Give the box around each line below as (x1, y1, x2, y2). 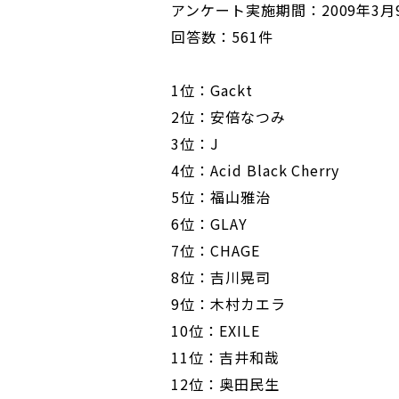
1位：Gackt (171, 79, 253, 101)
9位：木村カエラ (171, 293, 286, 314)
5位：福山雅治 (171, 186, 271, 208)
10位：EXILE (171, 320, 260, 341)
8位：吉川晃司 (171, 266, 271, 288)
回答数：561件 (171, 26, 273, 47)
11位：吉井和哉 (171, 346, 280, 368)
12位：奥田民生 (171, 373, 280, 395)
